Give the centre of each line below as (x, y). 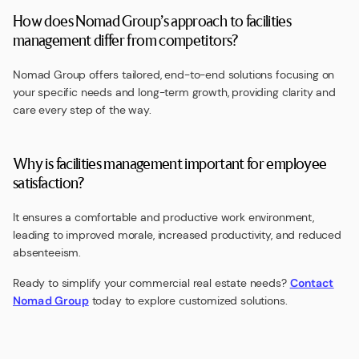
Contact (312, 283)
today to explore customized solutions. (188, 301)
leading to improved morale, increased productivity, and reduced (177, 235)
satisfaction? (49, 182)
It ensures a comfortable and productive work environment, (163, 217)
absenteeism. (47, 252)
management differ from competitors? (126, 40)
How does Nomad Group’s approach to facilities (152, 20)
